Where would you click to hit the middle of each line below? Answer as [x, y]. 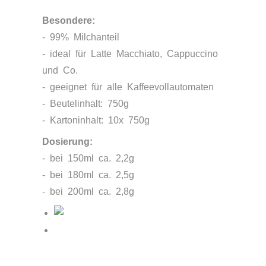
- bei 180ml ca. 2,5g [88, 175]
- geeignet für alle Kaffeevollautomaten [128, 87]
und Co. [60, 70]
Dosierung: [68, 142]
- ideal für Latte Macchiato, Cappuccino [130, 54]
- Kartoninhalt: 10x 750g [96, 120]
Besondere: [69, 20]
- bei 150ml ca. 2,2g [88, 158]
